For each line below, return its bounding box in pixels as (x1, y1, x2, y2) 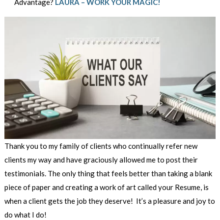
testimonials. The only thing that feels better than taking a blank (4, 169, 212, 178)
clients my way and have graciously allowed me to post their (4, 155, 198, 165)
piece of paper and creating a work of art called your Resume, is (4, 183, 209, 192)
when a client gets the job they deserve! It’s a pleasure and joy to (4, 196, 215, 206)
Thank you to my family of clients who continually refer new (4, 141, 197, 151)
